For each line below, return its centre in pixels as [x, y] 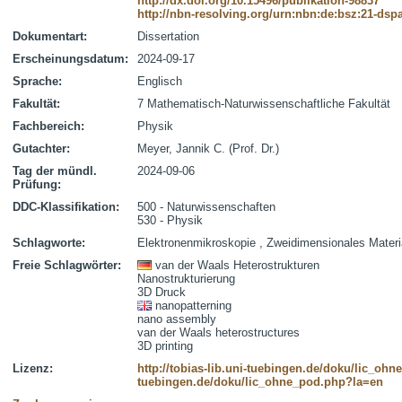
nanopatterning [193, 306]
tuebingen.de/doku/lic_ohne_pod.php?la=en [260, 382]
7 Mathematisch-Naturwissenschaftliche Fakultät [264, 104]
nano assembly [177, 319]
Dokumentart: [50, 36]
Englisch [160, 81]
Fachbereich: [48, 126]
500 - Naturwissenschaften [206, 207]
